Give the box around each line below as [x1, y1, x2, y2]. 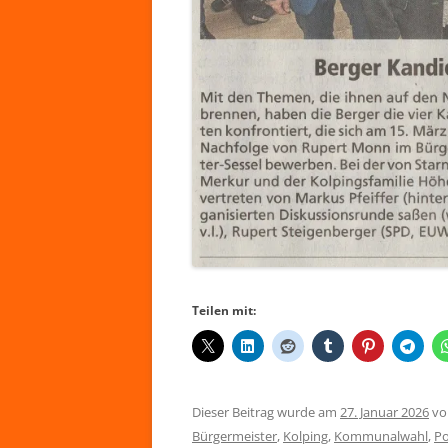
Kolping [283, 427, 328, 446]
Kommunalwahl [334, 427, 428, 446]
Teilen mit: [192, 302, 256, 320]
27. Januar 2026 [340, 403, 429, 422]
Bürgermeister [192, 427, 277, 446]
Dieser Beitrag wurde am [192, 403, 340, 422]
